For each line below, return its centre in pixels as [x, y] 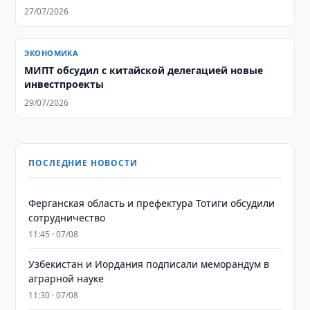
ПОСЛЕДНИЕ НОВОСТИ [83, 163]
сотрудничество [67, 218]
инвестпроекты [64, 84]
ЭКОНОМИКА [52, 53]
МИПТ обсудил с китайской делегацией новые [144, 70]
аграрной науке [66, 279]
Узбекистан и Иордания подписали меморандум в [149, 264]
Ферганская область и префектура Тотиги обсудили [152, 203]
